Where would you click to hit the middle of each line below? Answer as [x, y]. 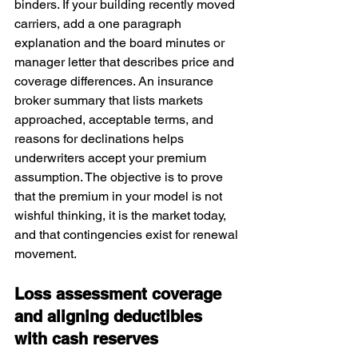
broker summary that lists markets [110, 100]
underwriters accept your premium [112, 158]
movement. [46, 254]
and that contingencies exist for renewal [128, 235]
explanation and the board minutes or [121, 43]
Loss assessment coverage [120, 294]
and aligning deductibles [111, 316]
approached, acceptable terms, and [115, 119]
